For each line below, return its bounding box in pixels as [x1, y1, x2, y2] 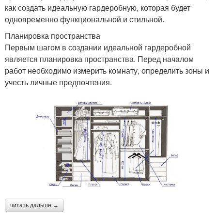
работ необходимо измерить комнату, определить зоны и [5, 65, 209, 77]
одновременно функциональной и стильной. [5, 14, 164, 25]
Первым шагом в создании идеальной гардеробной [5, 42, 191, 53]
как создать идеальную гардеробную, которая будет [5, 2, 190, 14]
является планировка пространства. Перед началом [5, 53, 194, 65]
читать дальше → [10, 201, 59, 209]
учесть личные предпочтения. [5, 77, 112, 88]
